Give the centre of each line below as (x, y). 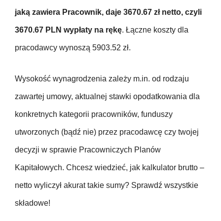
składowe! (33, 203)
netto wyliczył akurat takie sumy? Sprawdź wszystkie (107, 185)
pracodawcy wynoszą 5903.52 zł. (73, 48)
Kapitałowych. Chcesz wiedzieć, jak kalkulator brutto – (110, 168)
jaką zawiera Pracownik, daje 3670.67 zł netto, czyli (108, 12)
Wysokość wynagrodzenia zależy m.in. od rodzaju (102, 79)
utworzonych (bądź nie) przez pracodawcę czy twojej (107, 132)
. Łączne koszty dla (155, 30)
